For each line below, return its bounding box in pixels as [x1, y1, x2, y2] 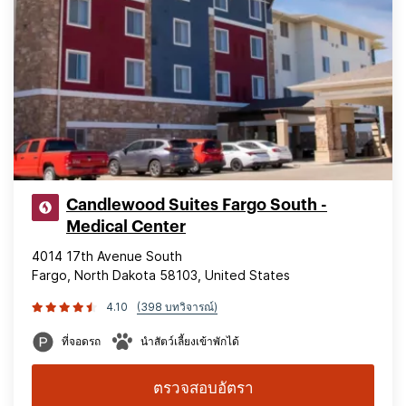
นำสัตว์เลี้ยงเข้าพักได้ [140, 334, 239, 348]
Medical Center [66, 218, 186, 235]
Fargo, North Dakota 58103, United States [32, 267, 290, 283]
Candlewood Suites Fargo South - [66, 197, 327, 213]
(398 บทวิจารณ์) [137, 300, 217, 314]
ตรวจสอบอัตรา [152, 379, 254, 397]
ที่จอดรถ [62, 334, 101, 348]
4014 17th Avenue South [32, 248, 182, 264]
